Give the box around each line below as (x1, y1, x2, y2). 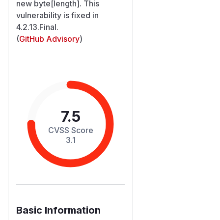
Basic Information (16, 204, 101, 216)
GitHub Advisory (19, 33, 80, 44)
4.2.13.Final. (16, 22, 58, 32)
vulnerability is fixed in (16, 10, 99, 20)
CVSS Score (48, 125, 93, 135)
